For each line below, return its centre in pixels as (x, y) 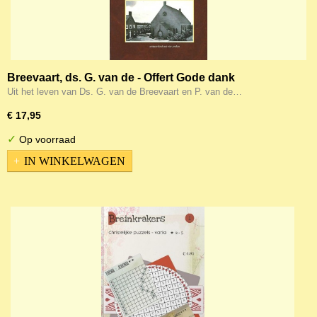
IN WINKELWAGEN (75, 161)
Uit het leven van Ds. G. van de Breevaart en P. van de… (125, 92)
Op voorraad (46, 139)
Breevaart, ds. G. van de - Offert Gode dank (121, 77)
